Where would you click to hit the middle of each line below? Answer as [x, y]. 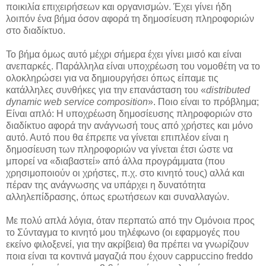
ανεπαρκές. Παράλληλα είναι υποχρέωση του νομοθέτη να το [133, 66]
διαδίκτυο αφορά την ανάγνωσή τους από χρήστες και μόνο [129, 126]
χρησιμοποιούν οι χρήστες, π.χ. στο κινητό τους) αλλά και [125, 173]
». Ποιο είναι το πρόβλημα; [203, 102]
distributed [228, 90]
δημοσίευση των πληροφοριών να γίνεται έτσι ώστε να [119, 150]
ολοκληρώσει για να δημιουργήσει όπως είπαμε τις [112, 78]
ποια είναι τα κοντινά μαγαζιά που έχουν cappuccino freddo [129, 256]
